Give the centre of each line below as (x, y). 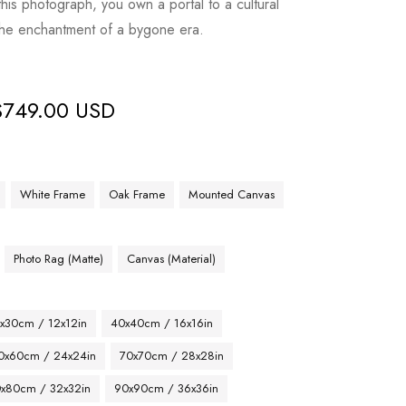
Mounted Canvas (232, 194)
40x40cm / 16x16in (162, 323)
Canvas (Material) (172, 259)
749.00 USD (59, 110)
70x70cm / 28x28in (172, 356)
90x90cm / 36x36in (167, 388)
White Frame (53, 194)
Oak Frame (137, 194)
